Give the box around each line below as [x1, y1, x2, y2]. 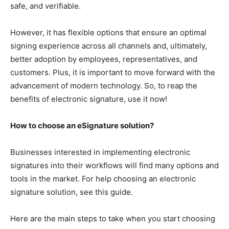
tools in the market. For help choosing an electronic [10, 173, 196, 184]
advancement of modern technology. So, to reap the [10, 80, 197, 90]
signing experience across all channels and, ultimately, [10, 40, 207, 51]
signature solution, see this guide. [10, 187, 133, 197]
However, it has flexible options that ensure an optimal [10, 27, 207, 37]
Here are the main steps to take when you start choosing [10, 213, 215, 223]
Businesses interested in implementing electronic [10, 147, 190, 157]
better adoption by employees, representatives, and [10, 54, 197, 64]
